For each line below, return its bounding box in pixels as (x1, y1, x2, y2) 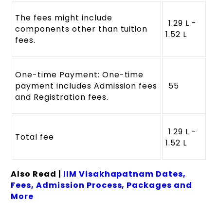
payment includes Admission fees (15, 80, 158, 91)
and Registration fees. (15, 91, 109, 103)
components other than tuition (15, 23, 148, 35)
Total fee (15, 131, 54, 143)
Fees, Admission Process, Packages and (11, 179, 192, 191)
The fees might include (15, 12, 112, 23)
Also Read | (11, 168, 63, 180)
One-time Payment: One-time (15, 69, 144, 80)
